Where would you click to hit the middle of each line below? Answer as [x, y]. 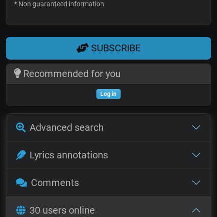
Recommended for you [70, 73]
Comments [55, 182]
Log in [108, 94]
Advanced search [67, 127]
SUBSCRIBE [115, 48]
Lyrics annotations [69, 155]
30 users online [62, 210]
